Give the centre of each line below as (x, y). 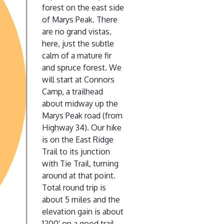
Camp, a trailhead (72, 91)
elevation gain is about (83, 211)
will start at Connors (78, 79)
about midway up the (80, 103)
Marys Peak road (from (82, 115)
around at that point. (79, 175)
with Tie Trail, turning (80, 163)
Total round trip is (74, 187)
